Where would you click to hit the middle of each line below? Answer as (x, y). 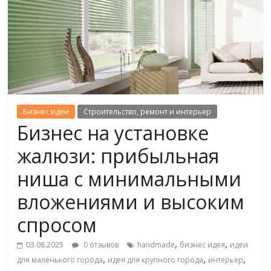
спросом (57, 225)
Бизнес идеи (46, 112)
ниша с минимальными (129, 179)
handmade (156, 245)
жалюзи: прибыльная (118, 156)
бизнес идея (203, 245)
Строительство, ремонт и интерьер (148, 112)
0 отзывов (100, 245)
